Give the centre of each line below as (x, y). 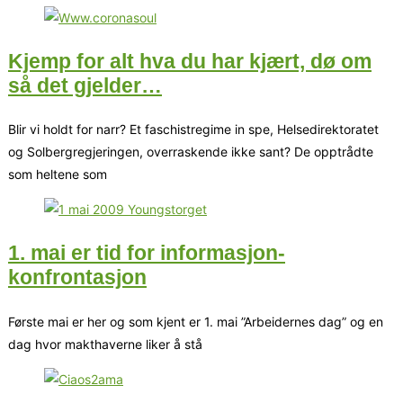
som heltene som (58, 175)
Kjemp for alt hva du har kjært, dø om (190, 61)
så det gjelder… (85, 85)
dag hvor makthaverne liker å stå (105, 344)
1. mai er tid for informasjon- (147, 253)
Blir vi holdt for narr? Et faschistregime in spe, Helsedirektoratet (193, 130)
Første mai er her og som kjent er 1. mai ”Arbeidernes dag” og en (196, 321)
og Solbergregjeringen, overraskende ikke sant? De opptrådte (191, 152)
